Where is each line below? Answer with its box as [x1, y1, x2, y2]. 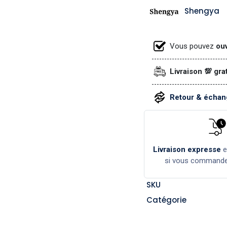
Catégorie [146, 194, 186, 205]
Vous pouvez [170, 41, 214, 51]
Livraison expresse [153, 144, 221, 154]
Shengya [184, 6, 219, 16]
